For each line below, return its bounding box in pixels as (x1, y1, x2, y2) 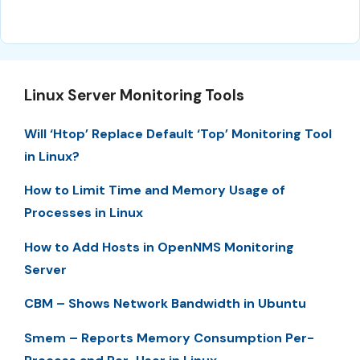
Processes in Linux (24, 204, 143, 222)
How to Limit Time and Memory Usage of (24, 182, 285, 199)
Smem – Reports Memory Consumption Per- (24, 329, 314, 346)
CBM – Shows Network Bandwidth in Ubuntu (24, 295, 306, 313)
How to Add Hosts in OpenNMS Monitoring (24, 238, 294, 256)
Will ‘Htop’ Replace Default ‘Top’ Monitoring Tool (24, 125, 332, 143)
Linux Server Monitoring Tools (24, 85, 244, 106)
